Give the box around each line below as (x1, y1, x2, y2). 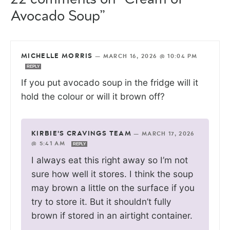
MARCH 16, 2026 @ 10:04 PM (103, 53, 198, 59)
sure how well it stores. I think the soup (31, 168, 193, 179)
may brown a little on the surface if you (31, 182, 195, 193)
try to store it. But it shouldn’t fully (31, 196, 171, 207)
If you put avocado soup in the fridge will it (21, 76, 198, 88)
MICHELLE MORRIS (21, 52, 93, 60)
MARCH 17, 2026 (142, 130, 195, 137)
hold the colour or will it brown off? (21, 90, 165, 102)
